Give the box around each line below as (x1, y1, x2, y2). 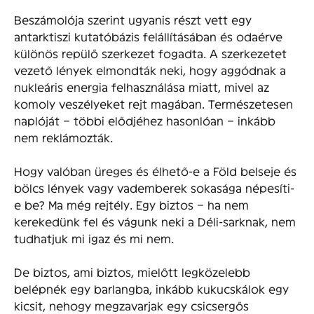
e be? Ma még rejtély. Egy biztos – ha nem (14, 198, 249, 211)
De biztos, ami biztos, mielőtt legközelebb (14, 265, 250, 278)
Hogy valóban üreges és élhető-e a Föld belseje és (14, 164, 296, 177)
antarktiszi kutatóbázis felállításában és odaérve (14, 29, 282, 43)
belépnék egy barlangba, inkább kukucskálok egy (14, 282, 289, 295)
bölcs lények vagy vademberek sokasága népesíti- (14, 181, 294, 194)
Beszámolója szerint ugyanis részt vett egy (14, 13, 252, 26)
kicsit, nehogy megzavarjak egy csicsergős (14, 299, 249, 312)
